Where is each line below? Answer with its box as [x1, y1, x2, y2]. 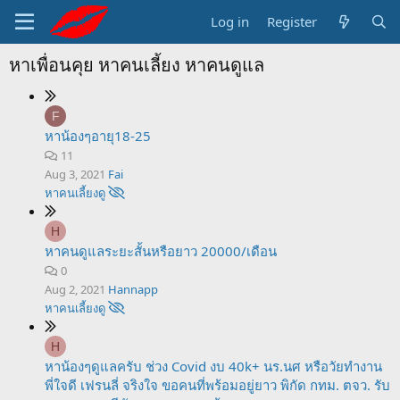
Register [267, 12, 318, 30]
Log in [211, 12, 250, 30]
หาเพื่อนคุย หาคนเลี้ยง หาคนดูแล [9, 53, 264, 77]
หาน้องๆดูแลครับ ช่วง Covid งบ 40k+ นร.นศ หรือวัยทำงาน [45, 357, 382, 375]
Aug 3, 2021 [45, 166, 105, 182]
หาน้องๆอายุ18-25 [45, 127, 151, 145]
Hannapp [108, 281, 158, 297]
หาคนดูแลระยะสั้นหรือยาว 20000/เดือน [45, 242, 277, 260]
